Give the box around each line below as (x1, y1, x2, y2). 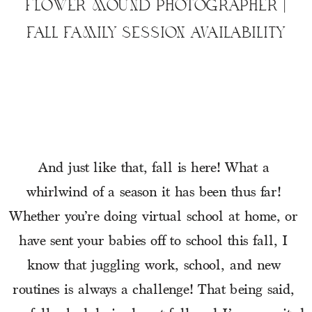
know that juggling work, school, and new (26, 258, 281, 275)
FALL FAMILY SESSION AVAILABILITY (26, 22, 286, 41)
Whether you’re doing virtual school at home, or (9, 209, 298, 226)
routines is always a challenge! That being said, (13, 282, 295, 299)
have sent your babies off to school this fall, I (19, 233, 288, 251)
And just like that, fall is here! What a (38, 160, 270, 178)
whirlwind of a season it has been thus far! (26, 185, 281, 202)
